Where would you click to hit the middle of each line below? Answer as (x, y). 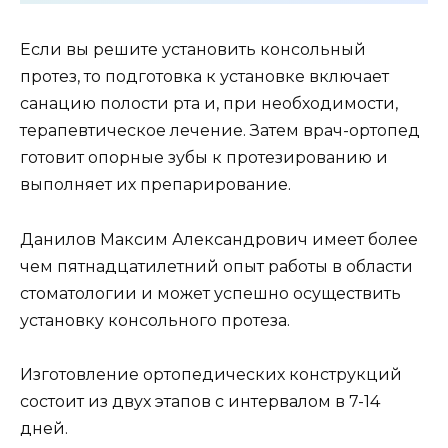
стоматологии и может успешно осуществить (210, 293)
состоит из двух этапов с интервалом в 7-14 (200, 401)
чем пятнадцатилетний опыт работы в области (216, 266)
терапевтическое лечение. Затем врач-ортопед (220, 131)
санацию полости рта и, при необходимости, (209, 104)
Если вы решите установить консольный (193, 50)
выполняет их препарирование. (155, 185)
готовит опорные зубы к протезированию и (204, 158)
